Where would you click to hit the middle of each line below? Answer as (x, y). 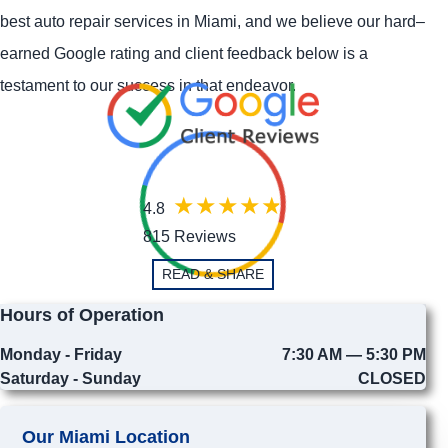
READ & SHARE (212, 273)
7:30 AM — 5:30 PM (353, 354)
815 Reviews (189, 236)
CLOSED (391, 378)
